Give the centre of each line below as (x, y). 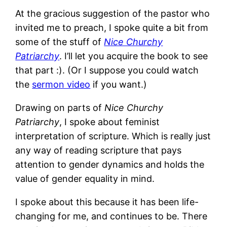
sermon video (61, 84)
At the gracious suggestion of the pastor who (113, 13)
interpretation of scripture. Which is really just (113, 136)
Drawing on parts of (60, 107)
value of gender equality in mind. (86, 178)
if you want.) (120, 84)
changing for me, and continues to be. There (111, 216)
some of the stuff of (60, 42)
